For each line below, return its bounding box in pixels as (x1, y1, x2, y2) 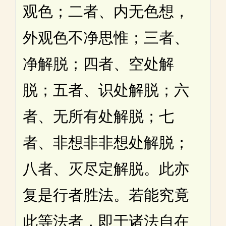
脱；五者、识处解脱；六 (23, 81, 189, 98)
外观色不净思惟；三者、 (23, 29, 189, 46)
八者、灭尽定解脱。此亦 (23, 160, 189, 177)
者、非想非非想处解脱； (23, 134, 189, 151)
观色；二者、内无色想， (23, 3, 189, 20)
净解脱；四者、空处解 (23, 55, 174, 72)
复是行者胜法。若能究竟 (23, 186, 189, 203)
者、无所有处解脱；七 (23, 107, 174, 125)
